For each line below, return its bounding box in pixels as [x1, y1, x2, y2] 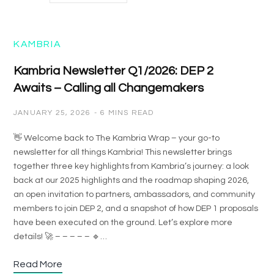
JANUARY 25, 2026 [13, 109, 91, 117]
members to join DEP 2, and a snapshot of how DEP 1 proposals [13, 204, 258, 213]
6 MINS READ [100, 109, 154, 117]
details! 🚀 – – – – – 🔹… [13, 232, 107, 241]
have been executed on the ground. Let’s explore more [13, 218, 232, 227]
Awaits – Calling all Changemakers [13, 82, 204, 94]
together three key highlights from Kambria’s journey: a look [13, 162, 249, 171]
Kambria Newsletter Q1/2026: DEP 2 [13, 65, 213, 77]
